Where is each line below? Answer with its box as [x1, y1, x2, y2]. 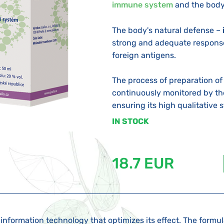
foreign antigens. [112, 50, 176, 60]
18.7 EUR [112, 154, 174, 173]
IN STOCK [112, 116, 149, 126]
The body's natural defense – [112, 25, 222, 35]
